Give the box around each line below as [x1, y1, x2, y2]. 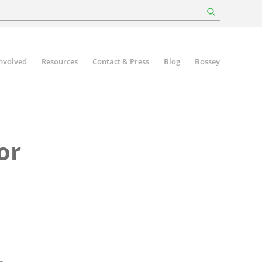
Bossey [195, 56, 220, 67]
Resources [42, 56, 78, 67]
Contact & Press [92, 56, 149, 67]
